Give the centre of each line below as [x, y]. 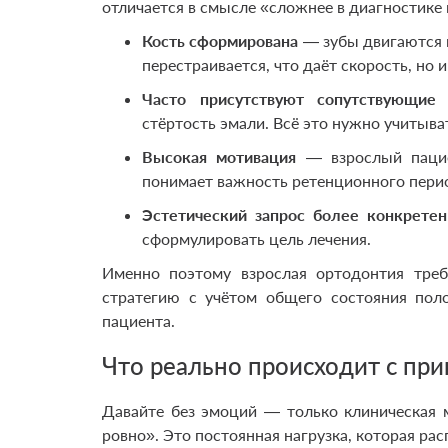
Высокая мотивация [219, 156]
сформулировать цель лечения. [256, 238]
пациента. [138, 320]
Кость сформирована [220, 40]
